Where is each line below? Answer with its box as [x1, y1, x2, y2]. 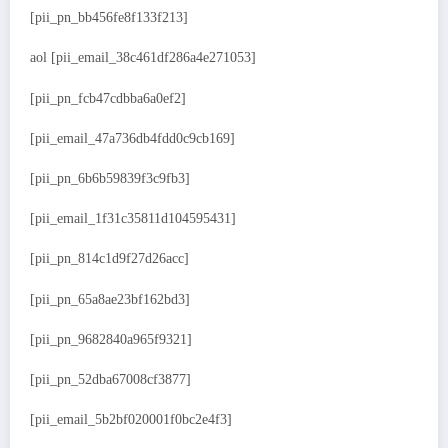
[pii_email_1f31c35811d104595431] [30, 211, 236, 227]
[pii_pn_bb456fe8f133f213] [30, 10, 188, 26]
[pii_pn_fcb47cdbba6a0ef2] [30, 90, 186, 106]
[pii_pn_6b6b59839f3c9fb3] [30, 171, 190, 187]
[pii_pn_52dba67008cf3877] [30, 371, 191, 387]
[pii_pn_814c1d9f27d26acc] [30, 251, 189, 267]
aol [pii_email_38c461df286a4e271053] [30, 50, 256, 66]
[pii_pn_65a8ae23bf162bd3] [30, 291, 190, 307]
